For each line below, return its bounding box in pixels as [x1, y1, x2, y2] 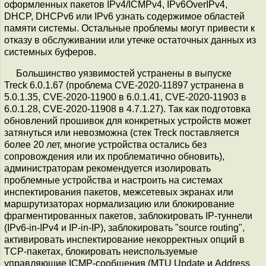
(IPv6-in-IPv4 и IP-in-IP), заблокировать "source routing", [4, 222, 245, 233]
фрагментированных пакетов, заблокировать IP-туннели [4, 210, 252, 221]
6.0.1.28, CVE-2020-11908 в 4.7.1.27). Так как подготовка [4, 103, 251, 114]
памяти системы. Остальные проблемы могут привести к [4, 23, 255, 33]
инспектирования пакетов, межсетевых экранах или [4, 186, 233, 197]
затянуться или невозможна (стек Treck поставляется [4, 127, 239, 138]
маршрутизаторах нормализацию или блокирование [4, 198, 235, 209]
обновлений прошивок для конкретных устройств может [4, 115, 251, 126]
